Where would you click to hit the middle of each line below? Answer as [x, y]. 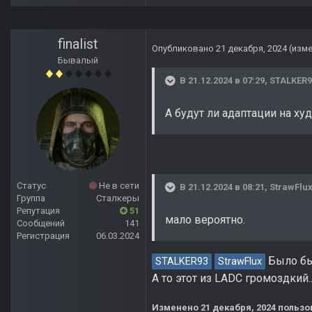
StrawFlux [240, 262]
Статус [31, 186]
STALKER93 [182, 262]
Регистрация [43, 236]
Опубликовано [184, 49]
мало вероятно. [205, 220]
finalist [78, 44]
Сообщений [41, 224]
